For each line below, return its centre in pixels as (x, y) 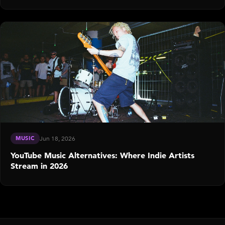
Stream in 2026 (39, 165)
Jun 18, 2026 (58, 138)
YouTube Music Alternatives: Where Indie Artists (102, 155)
